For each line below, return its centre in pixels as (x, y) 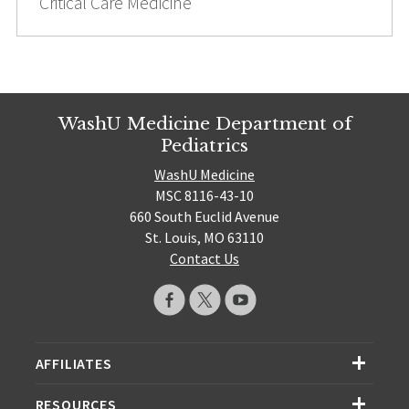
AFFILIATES (73, 364)
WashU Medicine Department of (204, 123)
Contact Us (204, 259)
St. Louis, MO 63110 (204, 238)
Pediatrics (204, 145)
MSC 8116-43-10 (204, 196)
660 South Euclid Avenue (204, 217)
